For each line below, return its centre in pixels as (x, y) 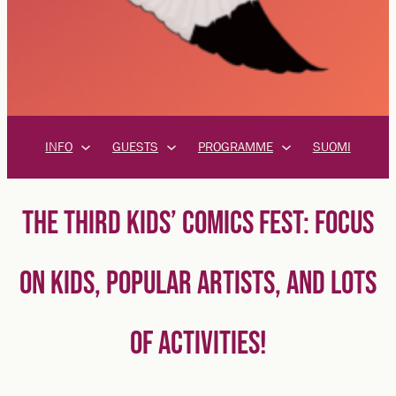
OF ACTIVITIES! (198, 344)
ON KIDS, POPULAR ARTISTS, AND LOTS (198, 284)
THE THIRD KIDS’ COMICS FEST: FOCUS (198, 224)
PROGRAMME (235, 147)
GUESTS (136, 147)
